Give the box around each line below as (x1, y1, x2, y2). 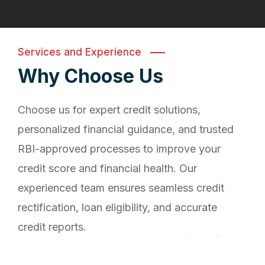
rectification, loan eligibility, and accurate (18, 201, 217, 214)
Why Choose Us (18, 64, 163, 88)
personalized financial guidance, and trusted (18, 123, 234, 136)
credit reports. (18, 221, 86, 234)
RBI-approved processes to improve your (18, 143, 221, 156)
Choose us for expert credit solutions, (18, 104, 201, 117)
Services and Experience (18, 46, 141, 59)
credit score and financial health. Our (18, 162, 197, 175)
